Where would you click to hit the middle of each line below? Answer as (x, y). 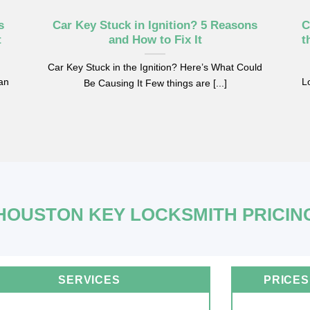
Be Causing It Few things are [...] (155, 83)
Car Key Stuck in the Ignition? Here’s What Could (155, 67)
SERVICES (89, 280)
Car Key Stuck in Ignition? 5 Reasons (155, 25)
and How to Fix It (155, 39)
